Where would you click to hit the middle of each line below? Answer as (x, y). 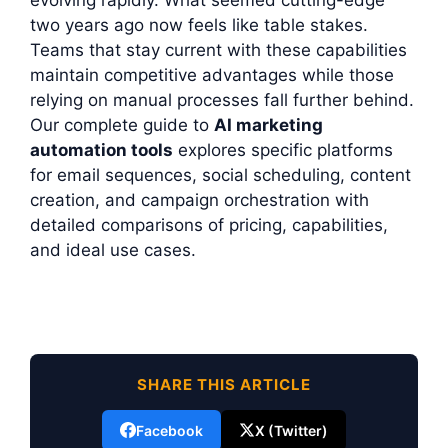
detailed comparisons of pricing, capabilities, (209, 225)
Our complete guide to (122, 125)
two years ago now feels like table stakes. (199, 25)
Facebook (169, 430)
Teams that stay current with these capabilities (218, 50)
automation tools (101, 150)
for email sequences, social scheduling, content (220, 175)
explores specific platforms (283, 150)
